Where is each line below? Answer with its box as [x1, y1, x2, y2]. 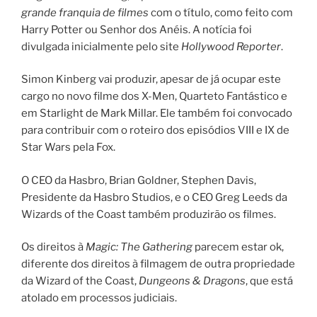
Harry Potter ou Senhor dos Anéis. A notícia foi [21, 23, 252, 36]
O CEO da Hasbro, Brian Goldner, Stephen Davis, [21, 173, 256, 187]
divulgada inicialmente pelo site [21, 40, 181, 53]
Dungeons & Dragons [139, 275, 246, 288]
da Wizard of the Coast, [21, 275, 139, 288]
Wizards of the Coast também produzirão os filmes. [21, 207, 276, 221]
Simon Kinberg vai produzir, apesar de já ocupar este [21, 73, 281, 86]
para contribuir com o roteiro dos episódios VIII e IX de [21, 124, 289, 137]
